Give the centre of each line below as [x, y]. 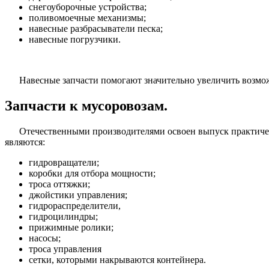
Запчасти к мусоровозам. [86, 106]
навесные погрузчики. [75, 40]
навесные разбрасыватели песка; [96, 29]
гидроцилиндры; [63, 217]
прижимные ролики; [71, 228]
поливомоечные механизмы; [87, 18]
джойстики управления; [78, 195]
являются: [25, 142]
